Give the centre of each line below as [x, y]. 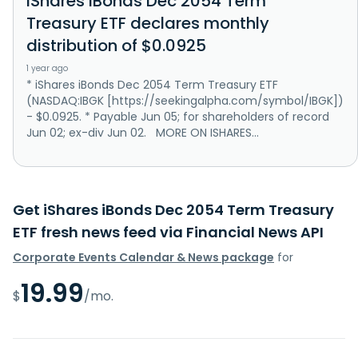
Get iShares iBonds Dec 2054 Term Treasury [173, 209]
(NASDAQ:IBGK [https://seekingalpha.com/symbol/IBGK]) [185, 100]
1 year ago [47, 68]
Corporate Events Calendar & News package [143, 257]
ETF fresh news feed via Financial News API [168, 232]
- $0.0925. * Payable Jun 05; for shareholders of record [178, 116]
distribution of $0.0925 [116, 45]
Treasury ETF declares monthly [148, 23]
